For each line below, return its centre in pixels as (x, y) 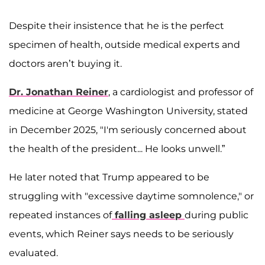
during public (216, 215)
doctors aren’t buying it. (65, 64)
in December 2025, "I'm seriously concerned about (128, 130)
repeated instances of (60, 215)
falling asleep (148, 215)
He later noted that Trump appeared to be (109, 177)
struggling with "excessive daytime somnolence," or (131, 196)
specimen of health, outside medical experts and (125, 45)
